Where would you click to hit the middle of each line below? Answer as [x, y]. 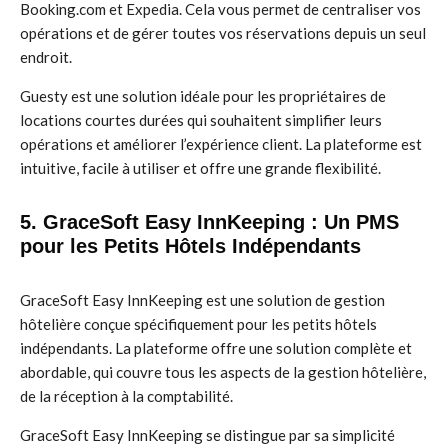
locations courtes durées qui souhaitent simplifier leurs [201, 120]
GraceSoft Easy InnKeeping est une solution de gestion [202, 300]
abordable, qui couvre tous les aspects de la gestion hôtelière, [223, 372]
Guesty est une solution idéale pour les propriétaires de [203, 96]
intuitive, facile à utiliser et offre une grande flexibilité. [200, 168]
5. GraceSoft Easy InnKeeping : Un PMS [209, 222]
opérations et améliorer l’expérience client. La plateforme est [221, 144]
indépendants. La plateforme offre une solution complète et [216, 348]
